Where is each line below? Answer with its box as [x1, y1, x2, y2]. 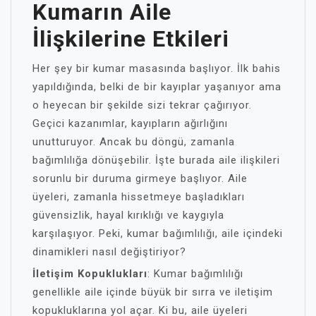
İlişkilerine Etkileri [32, 25, 229, 52]
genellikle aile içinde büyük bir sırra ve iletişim [32, 286, 273, 298]
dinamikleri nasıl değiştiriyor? [32, 245, 186, 258]
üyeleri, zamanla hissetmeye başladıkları [32, 190, 245, 203]
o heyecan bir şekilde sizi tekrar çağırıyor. [32, 99, 252, 111]
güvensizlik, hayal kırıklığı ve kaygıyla [32, 209, 224, 221]
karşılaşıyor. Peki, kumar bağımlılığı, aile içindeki [32, 227, 283, 240]
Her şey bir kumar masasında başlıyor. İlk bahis [32, 62, 281, 75]
